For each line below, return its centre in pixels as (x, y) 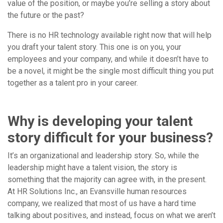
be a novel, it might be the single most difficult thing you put (111, 71)
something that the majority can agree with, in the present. (107, 180)
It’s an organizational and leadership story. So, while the (103, 156)
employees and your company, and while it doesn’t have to (108, 59)
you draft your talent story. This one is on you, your (94, 47)
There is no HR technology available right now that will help (110, 35)
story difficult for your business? (110, 138)
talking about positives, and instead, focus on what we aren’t (111, 216)
